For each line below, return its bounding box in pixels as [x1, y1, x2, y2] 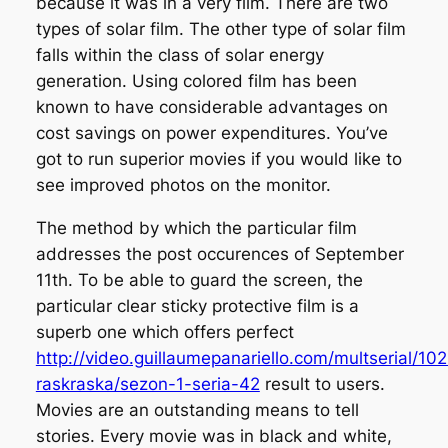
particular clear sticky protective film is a [35, 296, 359, 317]
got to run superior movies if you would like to [35, 149, 402, 170]
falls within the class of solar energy [35, 45, 324, 66]
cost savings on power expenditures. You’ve [35, 123, 388, 144]
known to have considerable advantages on [35, 97, 388, 118]
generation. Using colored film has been [35, 71, 357, 92]
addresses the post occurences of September [35, 244, 404, 265]
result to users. [259, 374, 385, 395]
